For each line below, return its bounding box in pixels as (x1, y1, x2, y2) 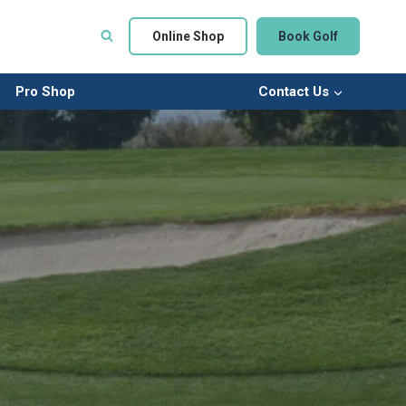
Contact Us (258, 83, 330, 100)
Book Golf (278, 29, 338, 43)
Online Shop (152, 29, 224, 43)
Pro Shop (14, 83, 75, 100)
